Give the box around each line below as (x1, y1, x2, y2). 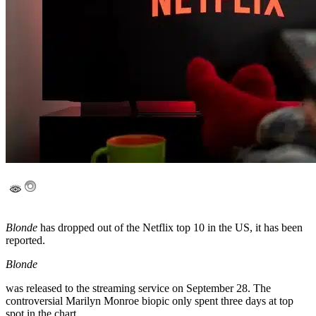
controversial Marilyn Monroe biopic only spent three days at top (6, 295, 293, 308)
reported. (6, 234, 45, 247)
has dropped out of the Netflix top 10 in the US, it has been (37, 221, 303, 234)
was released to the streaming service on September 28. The (6, 282, 271, 295)
